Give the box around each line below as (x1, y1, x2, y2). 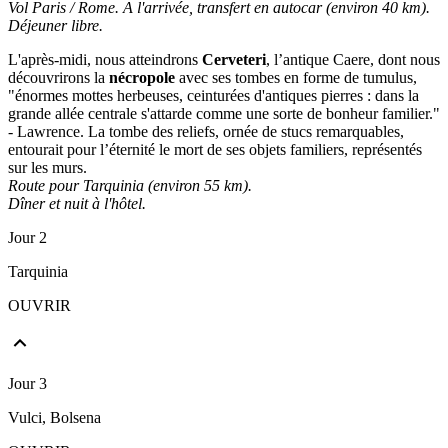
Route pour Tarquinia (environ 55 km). (8, 176, 252, 194)
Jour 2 (8, 228, 47, 246)
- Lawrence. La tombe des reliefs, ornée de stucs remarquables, (8, 122, 404, 140)
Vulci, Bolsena (8, 408, 101, 426)
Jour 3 (8, 374, 47, 392)
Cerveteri (202, 50, 266, 68)
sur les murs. (8, 158, 87, 176)
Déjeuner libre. (8, 16, 103, 34)
